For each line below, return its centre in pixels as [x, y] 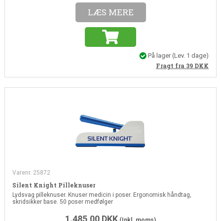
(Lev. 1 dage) [191, 55]
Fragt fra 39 [175, 66]
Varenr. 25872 [31, 173]
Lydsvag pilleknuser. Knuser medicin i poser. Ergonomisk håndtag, [102, 195]
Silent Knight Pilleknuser [54, 185]
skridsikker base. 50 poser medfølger [62, 202]
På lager [160, 55]
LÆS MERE [110, 12]
